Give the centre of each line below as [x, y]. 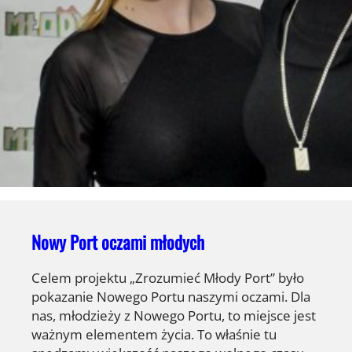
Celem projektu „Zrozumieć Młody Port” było [168, 277]
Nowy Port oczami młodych [118, 242]
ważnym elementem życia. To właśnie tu [154, 334]
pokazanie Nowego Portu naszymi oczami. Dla [171, 296]
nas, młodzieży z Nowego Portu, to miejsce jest [174, 315]
